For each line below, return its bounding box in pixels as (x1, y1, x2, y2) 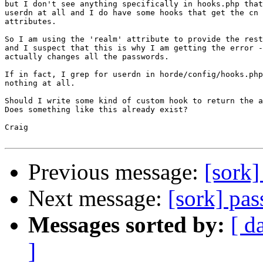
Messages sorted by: (28, 212, 225, 238)
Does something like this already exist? (5, 105, 188, 114)
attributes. (5, 17, 56, 26)
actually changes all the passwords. (5, 52, 169, 62)
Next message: (28, 186, 168, 211)
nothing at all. (5, 79, 75, 88)
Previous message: (28, 159, 204, 185)
